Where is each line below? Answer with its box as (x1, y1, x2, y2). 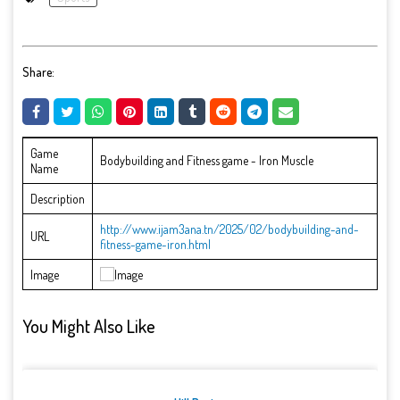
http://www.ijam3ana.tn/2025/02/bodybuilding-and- (100, 221, 359, 237)
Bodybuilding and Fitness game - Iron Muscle (100, 153, 313, 169)
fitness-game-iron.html (100, 237, 211, 253)
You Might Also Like (22, 313, 155, 337)
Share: (22, 63, 54, 79)
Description (30, 191, 85, 207)
